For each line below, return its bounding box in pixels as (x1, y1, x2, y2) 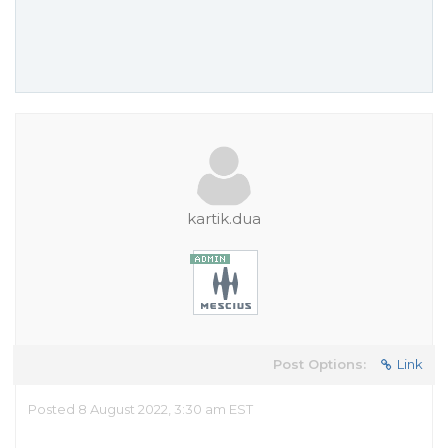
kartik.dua (187, 209, 261, 228)
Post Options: (273, 356, 366, 372)
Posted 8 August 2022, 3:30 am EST (28, 401, 253, 417)
